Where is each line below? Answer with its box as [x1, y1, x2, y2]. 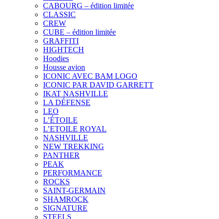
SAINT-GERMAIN [43, 186, 106, 195]
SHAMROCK [43, 195, 88, 203]
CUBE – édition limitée [43, 27, 116, 36]
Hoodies [43, 54, 69, 63]
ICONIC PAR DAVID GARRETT [43, 80, 153, 89]
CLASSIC [43, 10, 76, 19]
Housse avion [43, 63, 85, 71]
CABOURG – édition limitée [43, 1, 134, 10]
